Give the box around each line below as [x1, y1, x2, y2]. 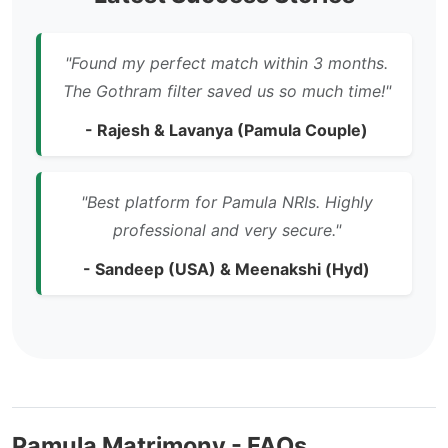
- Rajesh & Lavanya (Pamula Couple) [85, 120, 368, 140]
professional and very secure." [112, 220, 341, 240]
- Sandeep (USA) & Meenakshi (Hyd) [83, 259, 370, 279]
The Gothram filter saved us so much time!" [62, 81, 391, 101]
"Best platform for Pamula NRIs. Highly [80, 192, 373, 212]
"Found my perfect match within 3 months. [65, 53, 388, 73]
